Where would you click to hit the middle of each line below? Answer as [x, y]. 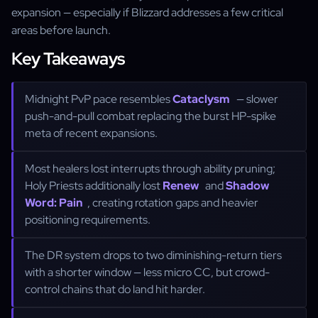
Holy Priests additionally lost [94, 186]
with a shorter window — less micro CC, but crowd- [147, 272]
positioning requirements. [88, 220]
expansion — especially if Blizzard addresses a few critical [147, 12]
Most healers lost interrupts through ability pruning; [150, 169]
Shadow [247, 186]
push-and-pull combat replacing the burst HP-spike [150, 116]
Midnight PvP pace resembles [99, 99]
